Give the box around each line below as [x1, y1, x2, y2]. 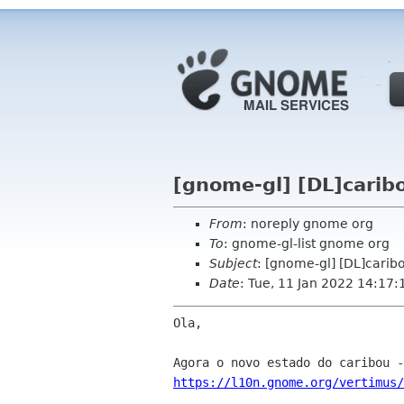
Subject [209, 256, 257, 271]
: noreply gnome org [243, 216, 373, 231]
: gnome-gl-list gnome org [224, 236, 390, 251]
